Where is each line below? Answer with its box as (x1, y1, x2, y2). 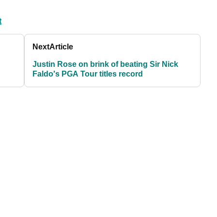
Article (49, 43, 74, 51)
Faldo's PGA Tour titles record (32, 70, 143, 78)
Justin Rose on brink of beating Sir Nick (32, 60, 179, 69)
